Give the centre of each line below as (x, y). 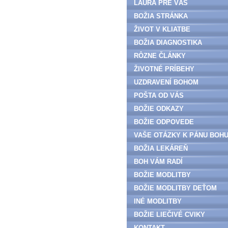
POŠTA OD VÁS (159, 95)
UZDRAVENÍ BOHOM (166, 82)
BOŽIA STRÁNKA (161, 16)
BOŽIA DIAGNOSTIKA (168, 42)
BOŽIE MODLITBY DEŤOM (175, 188)
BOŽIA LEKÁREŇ (161, 148)
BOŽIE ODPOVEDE (164, 122)
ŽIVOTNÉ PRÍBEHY (164, 69)
